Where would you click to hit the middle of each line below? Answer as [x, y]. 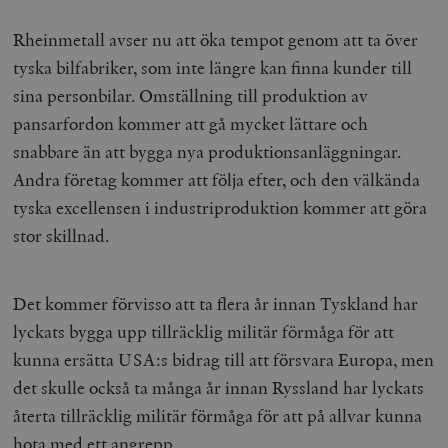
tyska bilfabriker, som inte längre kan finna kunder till [213, 67]
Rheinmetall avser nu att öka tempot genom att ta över [216, 39]
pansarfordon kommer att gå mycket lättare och [191, 123]
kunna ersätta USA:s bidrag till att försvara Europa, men [224, 359]
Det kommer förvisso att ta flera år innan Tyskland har [216, 303]
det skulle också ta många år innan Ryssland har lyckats [219, 387]
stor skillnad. [63, 235]
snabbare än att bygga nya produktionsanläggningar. [207, 151]
